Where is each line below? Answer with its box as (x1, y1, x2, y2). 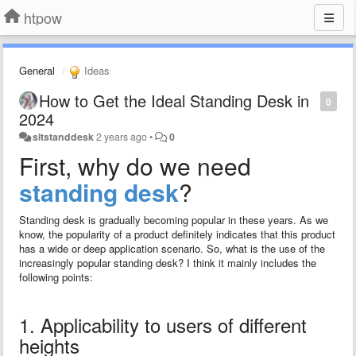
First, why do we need (19, 148, 251, 183)
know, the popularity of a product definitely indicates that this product (19, 226, 335, 242)
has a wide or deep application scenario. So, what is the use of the (19, 240, 325, 256)
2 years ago (96, 129, 148, 144)
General (19, 63, 55, 78)
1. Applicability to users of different (19, 310, 307, 339)
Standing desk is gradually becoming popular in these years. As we (19, 211, 328, 227)
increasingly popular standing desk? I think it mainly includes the (19, 254, 316, 270)
